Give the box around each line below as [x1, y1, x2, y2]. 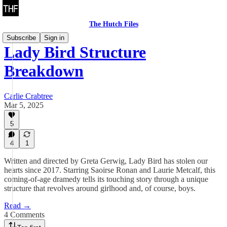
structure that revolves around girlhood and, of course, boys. [4, 184, 196, 193]
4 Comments [4, 210, 45, 219]
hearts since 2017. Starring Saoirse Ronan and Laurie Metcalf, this [4, 166, 215, 174]
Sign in [44, 34, 64, 42]
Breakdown [4, 62, 84, 81]
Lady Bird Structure [4, 43, 146, 62]
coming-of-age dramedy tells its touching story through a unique [4, 175, 208, 183]
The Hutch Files [89, 20, 138, 28]
